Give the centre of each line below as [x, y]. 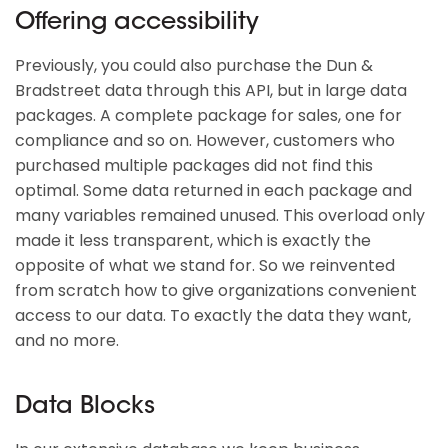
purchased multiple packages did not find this [194, 165]
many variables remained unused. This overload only [220, 215]
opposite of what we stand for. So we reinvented [205, 265]
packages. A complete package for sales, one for [208, 115]
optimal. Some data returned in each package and [213, 190]
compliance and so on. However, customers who [205, 140]
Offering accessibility [137, 23]
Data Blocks [85, 407]
